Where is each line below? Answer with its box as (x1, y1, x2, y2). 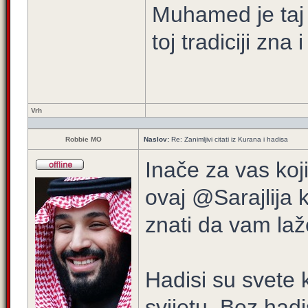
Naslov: (144, 135, 169, 143)
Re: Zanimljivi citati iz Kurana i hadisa (169, 135, 288, 143)
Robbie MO (65, 135, 102, 143)
